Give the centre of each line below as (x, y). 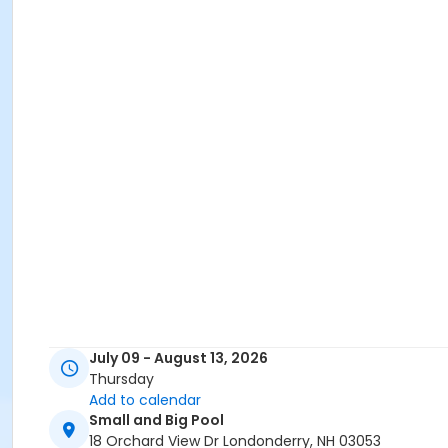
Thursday (121, 379)
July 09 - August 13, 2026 (178, 358)
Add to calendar (145, 400)
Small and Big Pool (156, 420)
